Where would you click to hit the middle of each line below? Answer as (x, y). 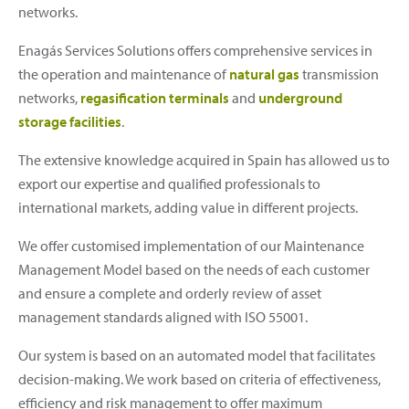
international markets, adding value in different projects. (188, 208)
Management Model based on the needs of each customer (194, 270)
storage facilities (70, 122)
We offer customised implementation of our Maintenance (191, 246)
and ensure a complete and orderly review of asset (170, 294)
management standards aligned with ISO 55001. (163, 317)
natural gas (264, 74)
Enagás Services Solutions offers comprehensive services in (195, 51)
